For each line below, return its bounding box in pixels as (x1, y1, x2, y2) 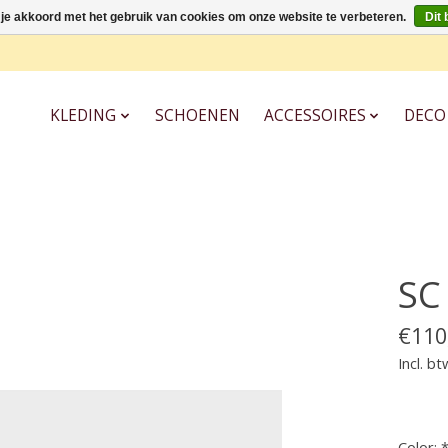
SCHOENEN (154, 105, 240, 127)
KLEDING (50, 105, 117, 127)
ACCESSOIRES (263, 105, 366, 127)
